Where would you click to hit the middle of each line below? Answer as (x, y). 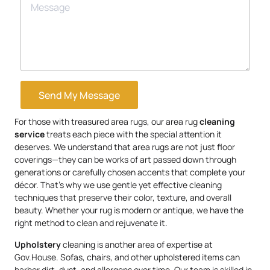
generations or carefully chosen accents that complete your (130, 172)
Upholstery (38, 244)
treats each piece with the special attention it (133, 134)
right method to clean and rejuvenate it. (91, 223)
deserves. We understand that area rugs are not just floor (125, 147)
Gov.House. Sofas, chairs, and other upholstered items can (127, 257)
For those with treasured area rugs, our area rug (107, 122)
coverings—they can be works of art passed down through (125, 160)
